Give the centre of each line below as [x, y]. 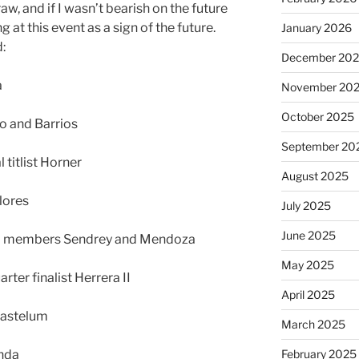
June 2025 [308, 236]
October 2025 [317, 117]
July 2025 [306, 206]
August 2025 [315, 176]
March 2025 [313, 325]
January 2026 [316, 28]
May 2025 [307, 265]
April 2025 [308, 295]
